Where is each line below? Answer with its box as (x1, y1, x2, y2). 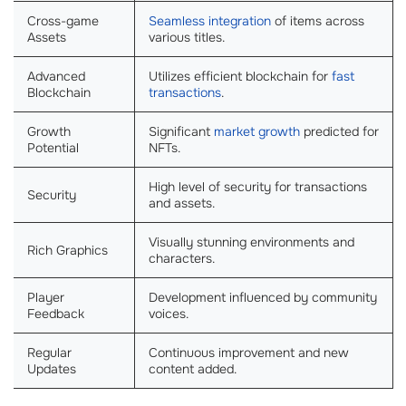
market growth (214, 123, 300, 140)
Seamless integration (149, 13, 271, 30)
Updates (27, 361, 76, 378)
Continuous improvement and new (149, 344, 349, 362)
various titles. (149, 29, 225, 46)
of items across (271, 13, 364, 30)
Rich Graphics (27, 242, 108, 259)
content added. (149, 361, 237, 378)
